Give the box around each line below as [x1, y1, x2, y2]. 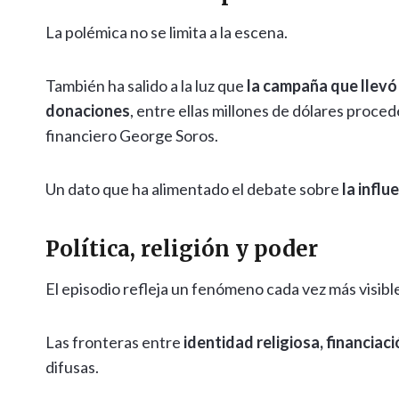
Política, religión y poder [45, 235, 318, 264]
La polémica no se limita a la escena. [45, 22, 288, 43]
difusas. [45, 357, 99, 378]
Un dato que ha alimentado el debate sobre [45, 179, 342, 199]
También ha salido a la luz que [45, 76, 247, 96]
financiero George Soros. [45, 126, 218, 146]
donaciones [45, 101, 130, 121]
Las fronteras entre [45, 332, 183, 353]
